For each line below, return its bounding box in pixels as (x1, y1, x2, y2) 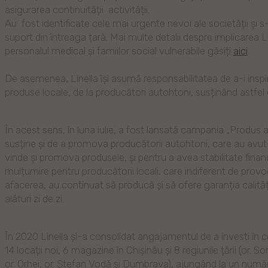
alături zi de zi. (4, 192, 64, 205)
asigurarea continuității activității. (4, 3, 150, 16)
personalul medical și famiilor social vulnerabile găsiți (4, 44, 233, 57)
